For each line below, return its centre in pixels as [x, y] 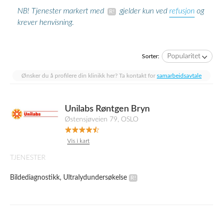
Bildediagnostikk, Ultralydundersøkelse [68, 178]
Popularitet [184, 56]
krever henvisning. [46, 22]
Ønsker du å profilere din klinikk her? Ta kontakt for [89, 76]
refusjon [182, 11]
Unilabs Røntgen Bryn [107, 109]
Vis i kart [78, 141]
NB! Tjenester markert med [62, 11]
